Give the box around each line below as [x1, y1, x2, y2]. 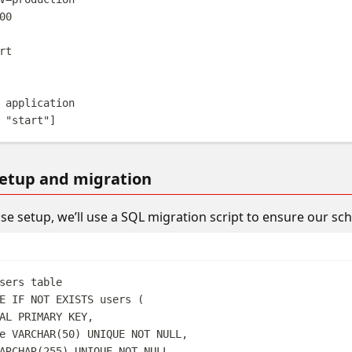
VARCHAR [12, 327, 57, 340]
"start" [5, 113, 50, 126]
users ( [93, 292, 145, 306]
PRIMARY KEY [18, 310, 88, 323]
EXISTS [56, 292, 94, 306]
